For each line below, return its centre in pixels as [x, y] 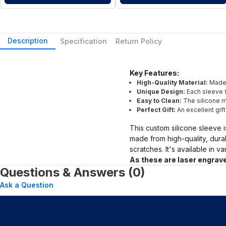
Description [28, 41]
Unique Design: [161, 91]
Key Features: [154, 73]
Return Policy [139, 41]
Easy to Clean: [159, 100]
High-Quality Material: [172, 82]
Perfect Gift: [156, 109]
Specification [83, 41]
